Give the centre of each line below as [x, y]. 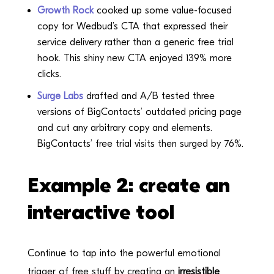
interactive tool [101, 212]
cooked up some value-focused [162, 10]
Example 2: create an [128, 185]
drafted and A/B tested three [149, 96]
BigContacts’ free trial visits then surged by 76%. [140, 143]
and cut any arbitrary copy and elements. [124, 128]
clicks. [50, 74]
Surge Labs [60, 96]
